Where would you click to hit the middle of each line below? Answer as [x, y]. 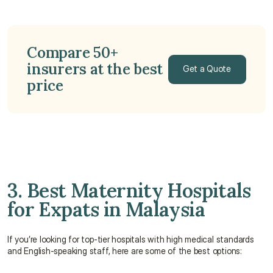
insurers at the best [95, 69]
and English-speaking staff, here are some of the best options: [125, 251]
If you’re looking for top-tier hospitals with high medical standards [131, 239]
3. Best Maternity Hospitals [129, 190]
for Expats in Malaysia [106, 209]
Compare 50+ [73, 53]
